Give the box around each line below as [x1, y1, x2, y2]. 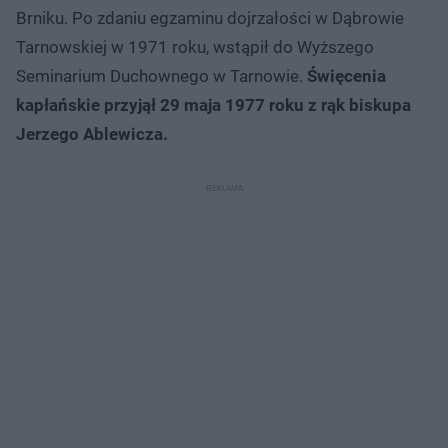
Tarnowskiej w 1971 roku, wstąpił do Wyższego [16, 36, 374, 57]
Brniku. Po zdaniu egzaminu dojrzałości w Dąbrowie [16, 7, 404, 28]
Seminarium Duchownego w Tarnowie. [16, 65, 307, 86]
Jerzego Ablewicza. [16, 123, 168, 144]
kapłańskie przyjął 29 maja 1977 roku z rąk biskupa [16, 94, 411, 115]
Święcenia [307, 65, 386, 86]
